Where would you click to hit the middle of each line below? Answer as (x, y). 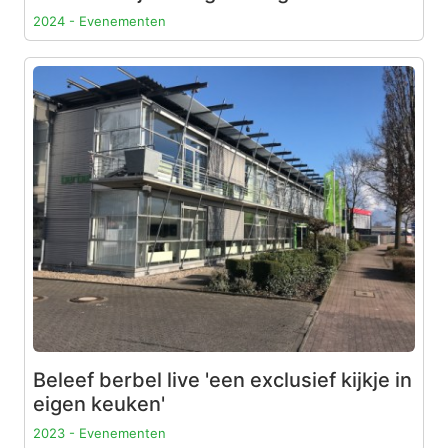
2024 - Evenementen (99, 20)
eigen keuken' (99, 404)
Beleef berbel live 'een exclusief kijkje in (222, 380)
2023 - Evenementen (99, 433)
